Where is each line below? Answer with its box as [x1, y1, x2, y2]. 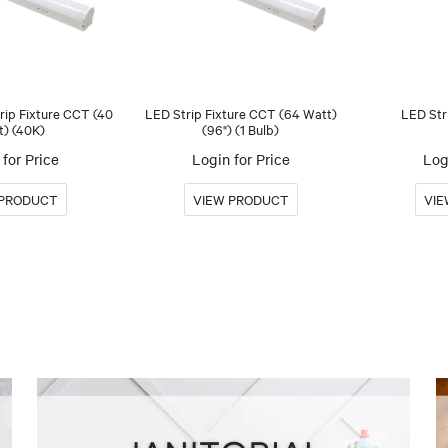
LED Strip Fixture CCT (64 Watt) [144, 103, 337, 122]
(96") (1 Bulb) [202, 119, 280, 138]
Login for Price [191, 148, 290, 169]
